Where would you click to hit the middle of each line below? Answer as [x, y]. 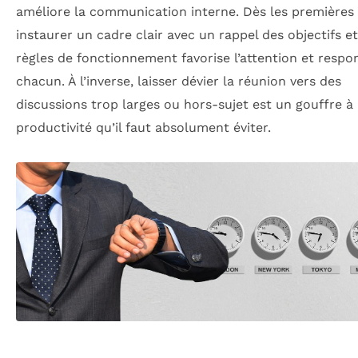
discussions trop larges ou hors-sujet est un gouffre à [185, 105]
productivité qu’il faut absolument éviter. [143, 128]
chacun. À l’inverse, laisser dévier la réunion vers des [179, 82]
